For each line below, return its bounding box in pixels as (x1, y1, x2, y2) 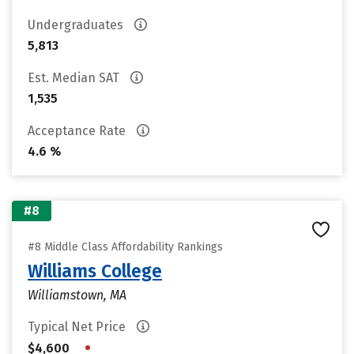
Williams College (28, 260, 162, 282)
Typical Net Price (28, 319, 129, 334)
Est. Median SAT (28, 70, 122, 85)
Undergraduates (28, 17, 126, 32)
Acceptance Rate (28, 123, 129, 138)
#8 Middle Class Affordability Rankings (28, 240, 223, 254)
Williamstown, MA (28, 288, 126, 303)
